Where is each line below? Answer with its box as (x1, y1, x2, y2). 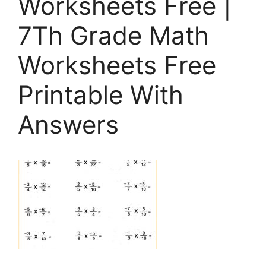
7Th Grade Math (18, 20, 209, 50)
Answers (18, 109, 119, 140)
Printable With (18, 79, 183, 110)
